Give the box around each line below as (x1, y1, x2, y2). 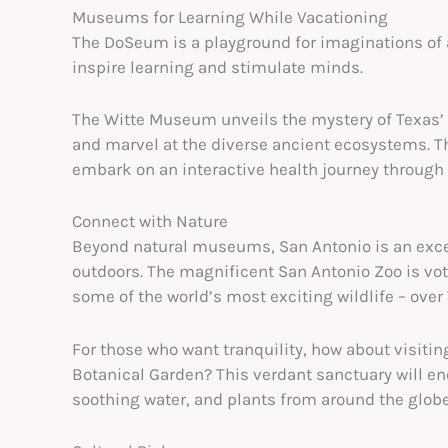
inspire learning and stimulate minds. (72, 57, 363, 77)
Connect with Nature (72, 211, 228, 232)
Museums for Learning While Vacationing (72, 7, 388, 27)
